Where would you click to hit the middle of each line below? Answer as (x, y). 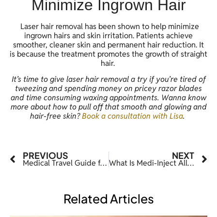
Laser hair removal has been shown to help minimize (108, 26)
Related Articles (108, 199)
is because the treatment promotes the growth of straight (108, 54)
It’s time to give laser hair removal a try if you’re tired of (108, 79)
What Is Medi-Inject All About (190, 163)
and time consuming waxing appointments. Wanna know (108, 97)
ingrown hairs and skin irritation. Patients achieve (108, 35)
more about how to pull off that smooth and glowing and (108, 107)
